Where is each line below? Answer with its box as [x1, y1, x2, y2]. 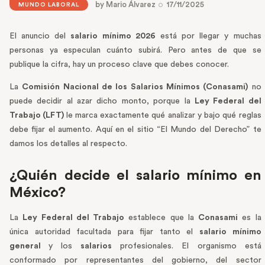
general [9, 242, 49, 251]
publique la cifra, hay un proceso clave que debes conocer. [9, 60, 229, 69]
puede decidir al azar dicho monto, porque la [9, 97, 195, 106]
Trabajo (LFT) [9, 111, 66, 120]
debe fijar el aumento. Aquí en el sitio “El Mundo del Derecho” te [9, 125, 261, 134]
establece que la [124, 214, 199, 222]
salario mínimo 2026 [70, 32, 156, 41]
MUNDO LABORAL [18, 2, 79, 8]
